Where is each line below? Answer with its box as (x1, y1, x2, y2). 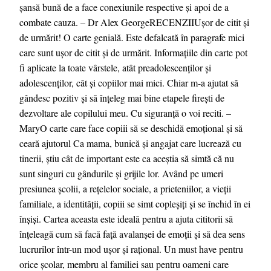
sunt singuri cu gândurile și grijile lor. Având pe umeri (19, 167, 223, 180)
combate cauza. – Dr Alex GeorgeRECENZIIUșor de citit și (19, 16, 249, 28)
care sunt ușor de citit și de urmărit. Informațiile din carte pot (19, 46, 247, 59)
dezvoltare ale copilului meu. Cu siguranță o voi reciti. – (19, 106, 231, 119)
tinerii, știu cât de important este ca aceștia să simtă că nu (19, 152, 234, 165)
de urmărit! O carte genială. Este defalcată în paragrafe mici (19, 31, 244, 44)
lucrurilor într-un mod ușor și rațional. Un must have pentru (19, 243, 243, 255)
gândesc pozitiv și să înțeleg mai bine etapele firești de (19, 91, 224, 104)
